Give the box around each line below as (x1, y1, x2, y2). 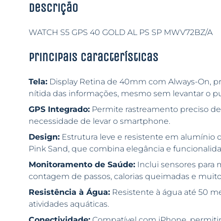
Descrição (28, 1, 78, 15)
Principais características (28, 50, 158, 64)
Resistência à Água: (28, 187, 110, 197)
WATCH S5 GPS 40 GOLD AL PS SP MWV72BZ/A (28, 28, 213, 37)
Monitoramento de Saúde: (28, 160, 135, 169)
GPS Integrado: (28, 105, 90, 114)
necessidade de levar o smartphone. (28, 116, 170, 126)
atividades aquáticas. (28, 199, 109, 209)
